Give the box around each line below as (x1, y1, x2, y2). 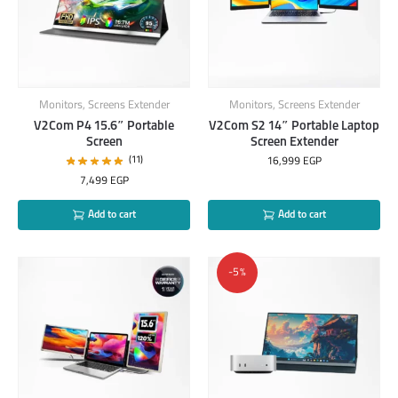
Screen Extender (250, 136, 338, 149)
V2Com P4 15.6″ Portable (34, 120, 174, 133)
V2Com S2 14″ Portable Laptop (209, 120, 379, 133)
